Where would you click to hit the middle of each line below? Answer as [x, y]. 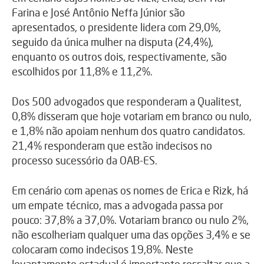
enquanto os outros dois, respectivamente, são [119, 56]
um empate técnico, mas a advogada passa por [118, 205]
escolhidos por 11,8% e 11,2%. [82, 71]
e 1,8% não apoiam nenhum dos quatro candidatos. [128, 131]
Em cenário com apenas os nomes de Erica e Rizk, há [130, 190]
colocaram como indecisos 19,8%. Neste [103, 249]
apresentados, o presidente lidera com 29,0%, [116, 27]
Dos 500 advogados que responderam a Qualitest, [127, 101]
